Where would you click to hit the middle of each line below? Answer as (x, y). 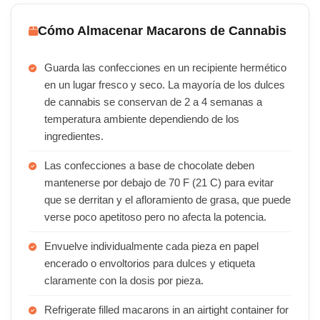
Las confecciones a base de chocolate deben (149, 166)
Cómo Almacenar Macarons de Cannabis (162, 31)
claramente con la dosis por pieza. (124, 281)
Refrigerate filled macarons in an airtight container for (166, 310)
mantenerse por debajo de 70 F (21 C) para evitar (159, 183)
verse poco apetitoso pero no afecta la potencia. (155, 217)
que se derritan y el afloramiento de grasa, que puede (167, 200)
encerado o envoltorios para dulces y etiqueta (150, 264)
